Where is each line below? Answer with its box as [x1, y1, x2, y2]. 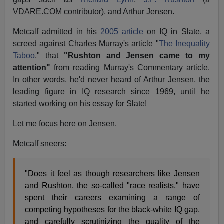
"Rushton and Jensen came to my [63, 51, 210, 60]
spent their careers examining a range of [25, 193, 200, 202]
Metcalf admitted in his [13, 27, 100, 36]
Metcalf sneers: [13, 139, 67, 148]
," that [35, 51, 64, 60]
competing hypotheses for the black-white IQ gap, [25, 205, 200, 214]
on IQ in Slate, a [143, 27, 210, 36]
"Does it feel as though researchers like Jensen [25, 169, 200, 178]
